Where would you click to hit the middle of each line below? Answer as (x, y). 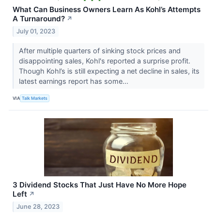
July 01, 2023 (36, 31)
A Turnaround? (39, 19)
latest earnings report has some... (74, 81)
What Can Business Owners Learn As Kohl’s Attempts (107, 10)
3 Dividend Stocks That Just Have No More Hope (100, 185)
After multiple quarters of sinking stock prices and (100, 50)
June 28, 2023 (38, 206)
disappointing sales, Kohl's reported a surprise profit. (104, 61)
